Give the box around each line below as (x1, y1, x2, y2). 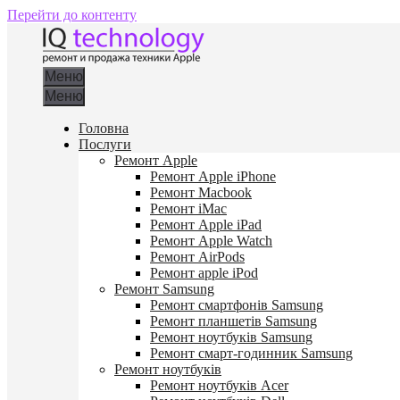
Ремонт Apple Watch (150, 233, 272, 248)
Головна (79, 121, 129, 136)
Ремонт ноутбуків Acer (150, 378, 288, 393)
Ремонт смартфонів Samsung (150, 297, 323, 312)
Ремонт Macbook (150, 185, 252, 200)
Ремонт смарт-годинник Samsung (150, 346, 353, 361)
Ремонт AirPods (150, 249, 245, 264)
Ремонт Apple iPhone (150, 169, 276, 184)
